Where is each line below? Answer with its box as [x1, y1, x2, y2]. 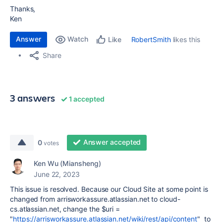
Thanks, [10, 4, 36, 13]
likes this [170, 35, 200, 44]
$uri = [101, 205, 120, 213]
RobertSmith [131, 35, 171, 44]
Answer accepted [83, 138, 141, 146]
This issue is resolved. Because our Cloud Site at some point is [10, 185, 208, 193]
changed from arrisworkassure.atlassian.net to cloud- [10, 195, 180, 203]
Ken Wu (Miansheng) [34, 159, 101, 167]
